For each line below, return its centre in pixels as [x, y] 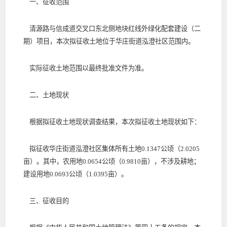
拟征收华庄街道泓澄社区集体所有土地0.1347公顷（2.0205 [111, 148]
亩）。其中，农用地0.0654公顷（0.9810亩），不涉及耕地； [111, 161]
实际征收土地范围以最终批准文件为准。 [85, 68]
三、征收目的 [46, 201]
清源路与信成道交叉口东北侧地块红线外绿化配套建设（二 [112, 28]
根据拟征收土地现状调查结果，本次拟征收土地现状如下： [112, 122]
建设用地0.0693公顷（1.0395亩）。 [75, 174]
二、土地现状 [46, 95]
